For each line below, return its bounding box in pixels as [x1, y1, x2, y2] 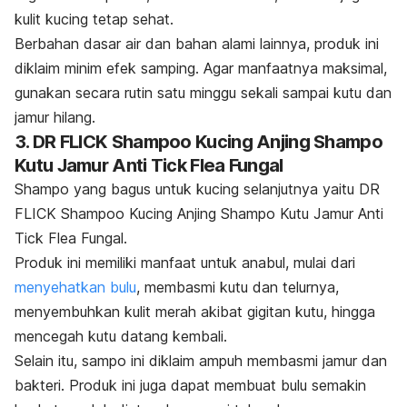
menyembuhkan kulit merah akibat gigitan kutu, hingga [15, 303, 375, 322]
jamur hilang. [15, 108, 95, 127]
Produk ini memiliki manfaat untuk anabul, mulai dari [15, 253, 355, 273]
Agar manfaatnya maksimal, [203, 59, 387, 78]
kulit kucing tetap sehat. [15, 10, 174, 29]
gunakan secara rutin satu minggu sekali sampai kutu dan [15, 84, 392, 103]
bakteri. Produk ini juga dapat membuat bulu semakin [15, 376, 366, 395]
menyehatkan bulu [15, 278, 136, 297]
